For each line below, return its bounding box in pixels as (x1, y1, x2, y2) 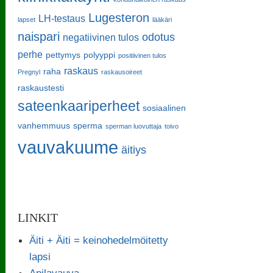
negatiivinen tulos (63, 31, 140, 43)
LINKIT (18, 210, 58, 224)
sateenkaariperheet (18, 97, 140, 114)
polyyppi (83, 50, 116, 60)
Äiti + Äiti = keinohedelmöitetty (29, 233, 169, 246)
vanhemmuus (18, 121, 71, 130)
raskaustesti (18, 83, 65, 93)
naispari (18, 29, 60, 43)
